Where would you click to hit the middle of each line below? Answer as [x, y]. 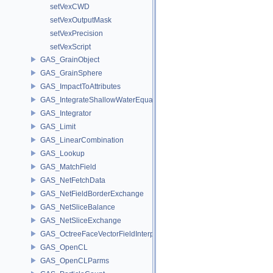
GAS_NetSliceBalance [78, 207]
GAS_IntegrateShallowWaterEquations [105, 100]
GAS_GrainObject [70, 59]
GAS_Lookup [62, 153]
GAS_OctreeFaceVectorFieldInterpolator [107, 234]
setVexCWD [70, 7]
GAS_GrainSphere [71, 73]
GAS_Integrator [66, 113]
